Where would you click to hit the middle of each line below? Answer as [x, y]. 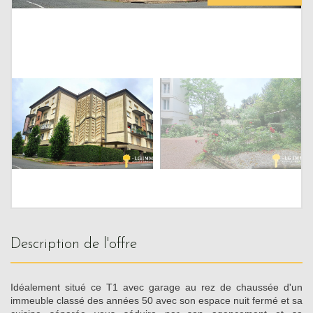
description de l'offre [79, 244]
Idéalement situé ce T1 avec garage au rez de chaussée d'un [156, 287]
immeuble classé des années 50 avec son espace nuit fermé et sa [156, 300]
